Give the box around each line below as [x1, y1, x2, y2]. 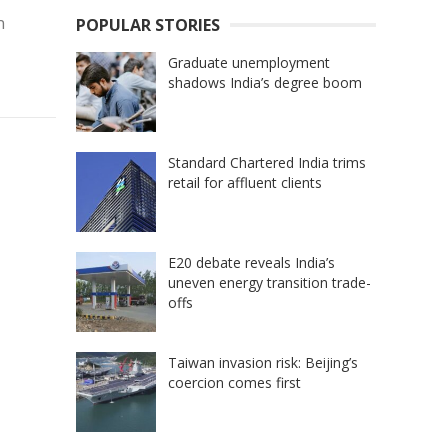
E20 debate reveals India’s [168, 252, 335, 272]
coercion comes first [168, 372, 301, 392]
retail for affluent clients [168, 172, 322, 192]
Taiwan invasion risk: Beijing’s [168, 352, 358, 372]
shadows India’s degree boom [168, 72, 362, 92]
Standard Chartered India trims [168, 152, 366, 172]
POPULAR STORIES [76, 13, 220, 36]
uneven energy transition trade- [168, 272, 371, 292]
